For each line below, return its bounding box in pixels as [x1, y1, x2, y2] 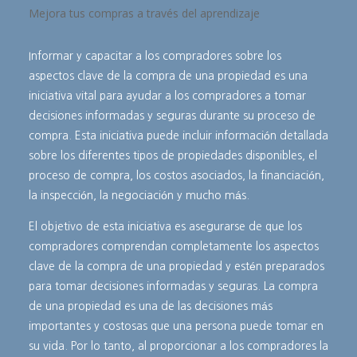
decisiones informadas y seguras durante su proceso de [28, 110, 316, 122]
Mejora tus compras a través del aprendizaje [28, 6, 260, 22]
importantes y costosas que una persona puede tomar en [28, 320, 324, 332]
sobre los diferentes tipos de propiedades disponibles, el [28, 150, 317, 162]
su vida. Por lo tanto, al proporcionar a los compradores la [28, 340, 328, 352]
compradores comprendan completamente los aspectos [28, 241, 319, 253]
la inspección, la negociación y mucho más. [28, 190, 249, 202]
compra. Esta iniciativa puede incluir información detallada [28, 130, 328, 142]
